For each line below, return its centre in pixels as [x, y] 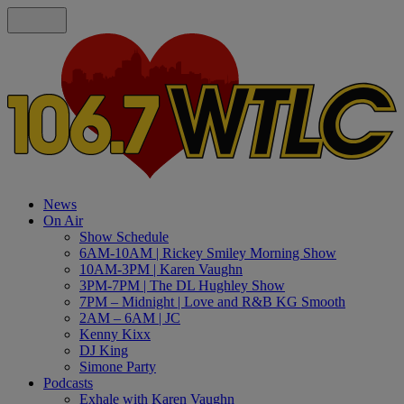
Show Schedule [124, 236]
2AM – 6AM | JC [130, 317]
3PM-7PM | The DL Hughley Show [182, 285]
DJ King [104, 350]
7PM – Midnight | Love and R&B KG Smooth [212, 301]
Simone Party [118, 366]
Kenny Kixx [115, 334]
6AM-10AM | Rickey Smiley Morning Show [208, 252]
